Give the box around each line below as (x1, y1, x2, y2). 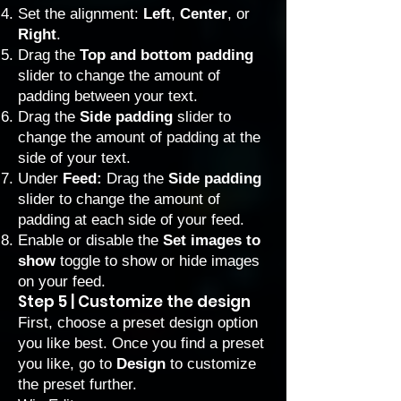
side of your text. (18, 149, 131, 166)
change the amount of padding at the (18, 129, 260, 146)
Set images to (163, 232, 260, 249)
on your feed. (18, 273, 106, 290)
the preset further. (18, 376, 137, 393)
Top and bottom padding (80, 47, 253, 64)
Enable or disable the (18, 232, 163, 249)
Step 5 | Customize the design (18, 291, 251, 312)
